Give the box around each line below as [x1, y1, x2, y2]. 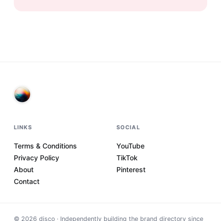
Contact [14, 177, 39, 185]
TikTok [116, 153, 138, 162]
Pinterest [116, 165, 146, 174]
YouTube [116, 142, 145, 150]
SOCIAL [116, 124, 140, 131]
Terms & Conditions [14, 142, 77, 150]
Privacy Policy [14, 153, 59, 162]
